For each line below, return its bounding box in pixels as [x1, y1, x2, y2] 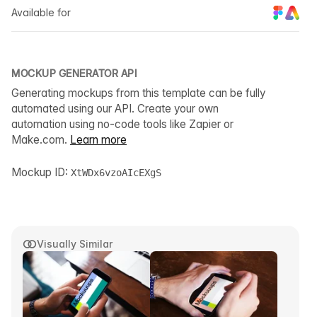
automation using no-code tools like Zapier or [11, 117, 234, 132]
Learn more [70, 133, 127, 147]
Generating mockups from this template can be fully [11, 86, 265, 100]
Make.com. [11, 133, 70, 147]
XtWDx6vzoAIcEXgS [71, 167, 161, 179]
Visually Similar [37, 238, 113, 250]
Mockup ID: [11, 166, 71, 180]
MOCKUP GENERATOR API [11, 67, 137, 80]
